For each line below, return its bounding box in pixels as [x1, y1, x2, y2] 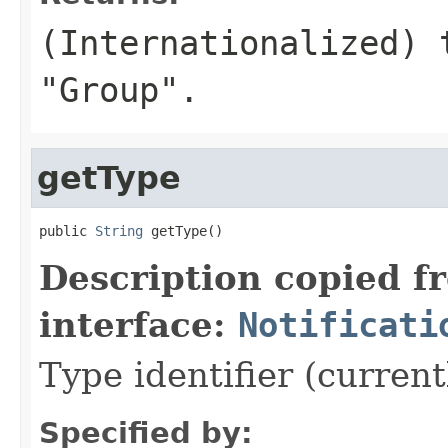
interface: [39, 304, 238, 345]
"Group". [39, 69, 199, 110]
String [95, 222, 143, 239]
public [39, 222, 95, 239]
